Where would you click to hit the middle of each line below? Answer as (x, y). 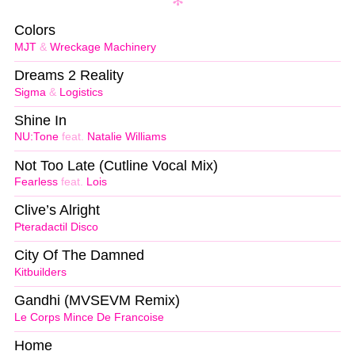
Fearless (36, 182)
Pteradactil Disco (56, 227)
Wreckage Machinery (103, 47)
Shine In (40, 120)
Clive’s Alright (57, 210)
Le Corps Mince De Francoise (89, 317)
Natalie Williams (127, 137)
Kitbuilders (40, 273)
